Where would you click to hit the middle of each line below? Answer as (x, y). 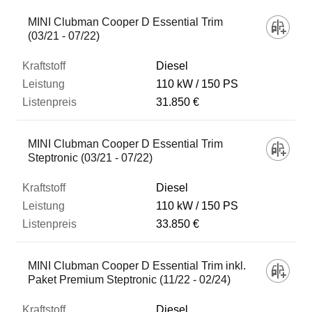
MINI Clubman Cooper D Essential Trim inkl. (137, 266)
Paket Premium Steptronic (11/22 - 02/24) (129, 280)
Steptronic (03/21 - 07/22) (90, 158)
